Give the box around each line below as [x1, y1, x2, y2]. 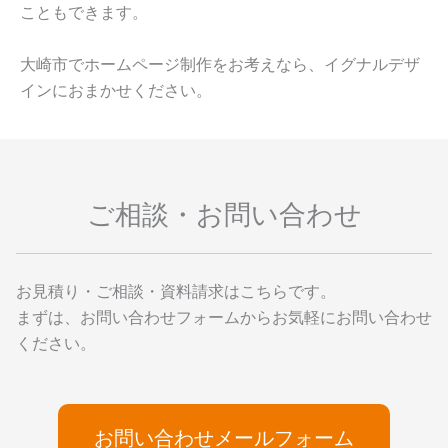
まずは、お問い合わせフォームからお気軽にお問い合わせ [16, 306, 432, 327]
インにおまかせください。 [20, 79, 212, 100]
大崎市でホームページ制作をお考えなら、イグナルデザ [20, 53, 420, 74]
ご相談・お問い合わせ [86, 197, 362, 231]
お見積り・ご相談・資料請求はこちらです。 [16, 280, 336, 301]
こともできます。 [20, 2, 148, 23]
